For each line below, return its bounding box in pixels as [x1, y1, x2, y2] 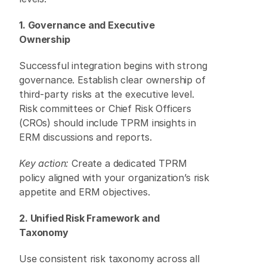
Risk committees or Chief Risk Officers [19, 103, 191, 114]
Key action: [19, 157, 69, 169]
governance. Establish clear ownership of [19, 74, 206, 86]
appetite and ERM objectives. [19, 186, 153, 198]
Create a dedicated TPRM [69, 157, 187, 169]
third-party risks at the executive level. [19, 88, 194, 100]
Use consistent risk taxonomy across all [19, 253, 200, 265]
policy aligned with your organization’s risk [19, 172, 209, 184]
